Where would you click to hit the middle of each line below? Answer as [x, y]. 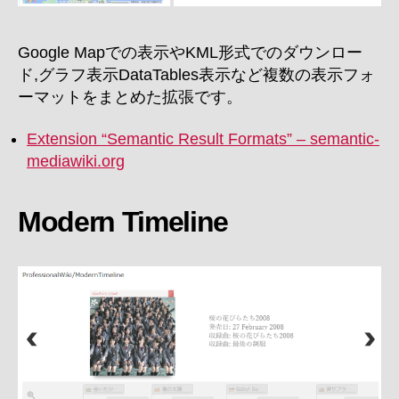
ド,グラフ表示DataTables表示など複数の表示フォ [196, 74]
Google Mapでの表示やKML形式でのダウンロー [190, 52]
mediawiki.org [76, 162]
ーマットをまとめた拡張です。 [138, 97]
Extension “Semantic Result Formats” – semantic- [203, 139]
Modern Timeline [123, 222]
